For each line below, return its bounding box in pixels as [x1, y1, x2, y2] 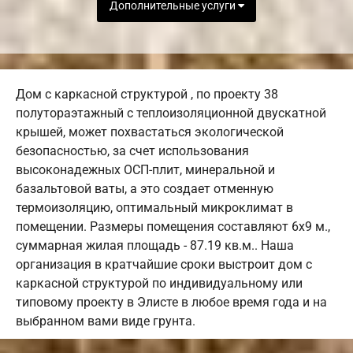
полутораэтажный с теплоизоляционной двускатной [16, 106, 326, 121]
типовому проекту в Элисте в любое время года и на [16, 295, 327, 310]
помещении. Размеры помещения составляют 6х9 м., [16, 219, 330, 235]
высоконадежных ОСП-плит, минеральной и [16, 162, 275, 178]
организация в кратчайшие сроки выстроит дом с [16, 257, 312, 273]
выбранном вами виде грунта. [16, 314, 195, 329]
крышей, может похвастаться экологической [16, 124, 284, 140]
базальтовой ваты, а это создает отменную [16, 181, 273, 197]
